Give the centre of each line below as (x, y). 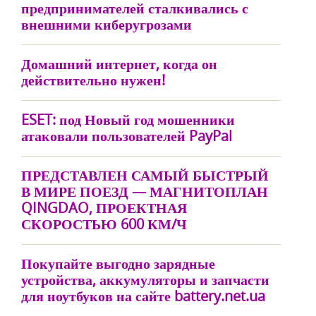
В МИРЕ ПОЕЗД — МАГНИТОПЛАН (145, 192)
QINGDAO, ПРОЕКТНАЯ (104, 208)
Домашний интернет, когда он (119, 64)
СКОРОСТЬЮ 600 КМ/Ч (104, 224)
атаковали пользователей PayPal (127, 136)
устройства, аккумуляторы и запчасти (145, 280)
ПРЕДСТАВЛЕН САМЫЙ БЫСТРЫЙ (145, 175)
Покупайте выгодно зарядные (118, 263)
